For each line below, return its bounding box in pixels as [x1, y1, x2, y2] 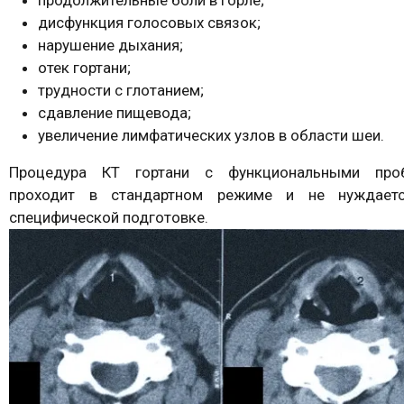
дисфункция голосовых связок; [38, 13, 261, 32]
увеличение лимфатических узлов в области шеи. [38, 125, 384, 144]
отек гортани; [38, 58, 131, 77]
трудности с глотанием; [38, 80, 204, 99]
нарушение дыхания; [38, 35, 183, 54]
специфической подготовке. [9, 207, 208, 226]
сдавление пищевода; [38, 103, 191, 122]
